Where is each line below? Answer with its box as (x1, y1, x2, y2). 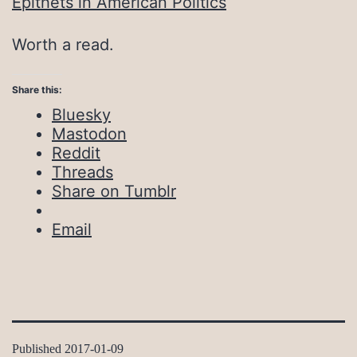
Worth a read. (12, 35, 114, 55)
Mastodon (52, 124, 127, 144)
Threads (52, 163, 113, 182)
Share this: (12, 84, 62, 96)
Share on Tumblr (52, 182, 176, 202)
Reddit (52, 143, 100, 163)
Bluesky (52, 105, 111, 125)
